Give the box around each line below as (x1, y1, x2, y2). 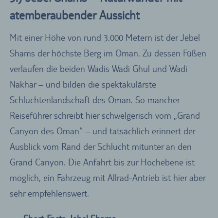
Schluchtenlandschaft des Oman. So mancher (10, 94, 180, 106)
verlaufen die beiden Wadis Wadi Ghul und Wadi (10, 63, 187, 74)
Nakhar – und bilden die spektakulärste (10, 79, 156, 90)
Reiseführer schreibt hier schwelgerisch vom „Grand (10, 110, 200, 121)
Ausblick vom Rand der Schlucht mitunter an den (10, 141, 192, 152)
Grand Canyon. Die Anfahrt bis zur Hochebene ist (10, 157, 195, 168)
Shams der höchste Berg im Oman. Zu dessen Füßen (10, 48, 206, 59)
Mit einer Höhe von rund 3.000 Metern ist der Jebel (10, 32, 200, 43)
